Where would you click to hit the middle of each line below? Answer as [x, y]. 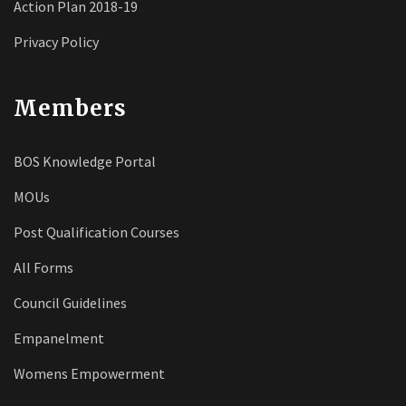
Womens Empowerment [89, 373]
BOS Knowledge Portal [85, 161]
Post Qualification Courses [97, 232]
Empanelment [59, 338]
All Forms [43, 267]
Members [70, 108]
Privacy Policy [56, 42]
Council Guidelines [70, 303]
